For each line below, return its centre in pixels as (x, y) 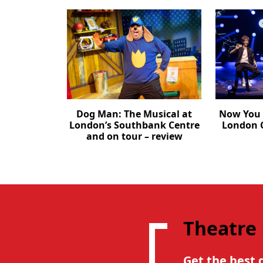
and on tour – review (134, 136)
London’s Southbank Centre (134, 125)
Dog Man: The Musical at (134, 114)
